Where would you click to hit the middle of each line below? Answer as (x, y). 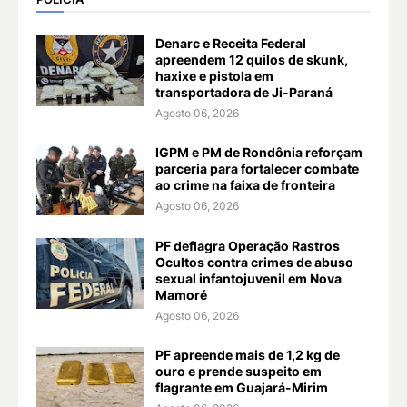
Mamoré (181, 295)
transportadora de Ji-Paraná (244, 93)
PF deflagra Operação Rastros (248, 246)
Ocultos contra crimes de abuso (254, 263)
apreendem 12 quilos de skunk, (252, 60)
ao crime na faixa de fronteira (245, 185)
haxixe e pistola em (214, 76)
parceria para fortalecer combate (257, 169)
